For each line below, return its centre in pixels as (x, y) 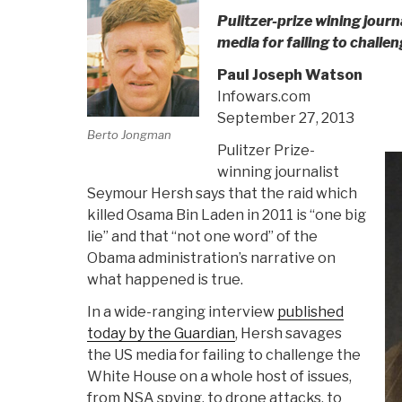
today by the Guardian (161, 334)
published (310, 312)
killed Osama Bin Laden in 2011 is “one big (227, 215)
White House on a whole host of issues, (219, 377)
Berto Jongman (129, 134)
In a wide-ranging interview (182, 312)
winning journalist (278, 172)
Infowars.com (263, 97)
